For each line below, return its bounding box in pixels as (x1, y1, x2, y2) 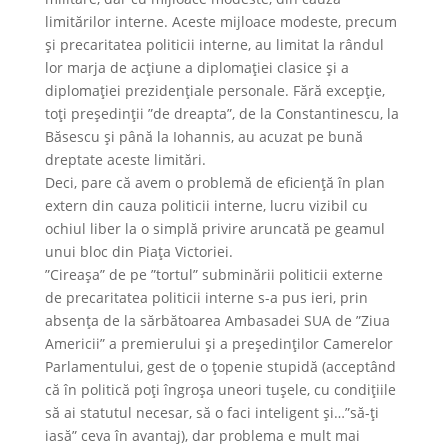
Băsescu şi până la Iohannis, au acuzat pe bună (44, 127, 363, 146)
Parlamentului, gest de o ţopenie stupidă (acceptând (44, 357, 396, 376)
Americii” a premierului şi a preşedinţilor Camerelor (44, 334, 393, 353)
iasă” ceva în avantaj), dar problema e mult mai (44, 426, 360, 445)
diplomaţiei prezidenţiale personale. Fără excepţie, (44, 81, 385, 100)
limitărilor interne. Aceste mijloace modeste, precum (44, 12, 397, 31)
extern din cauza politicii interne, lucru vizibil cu (44, 196, 368, 215)
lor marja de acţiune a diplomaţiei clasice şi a (44, 58, 349, 77)
